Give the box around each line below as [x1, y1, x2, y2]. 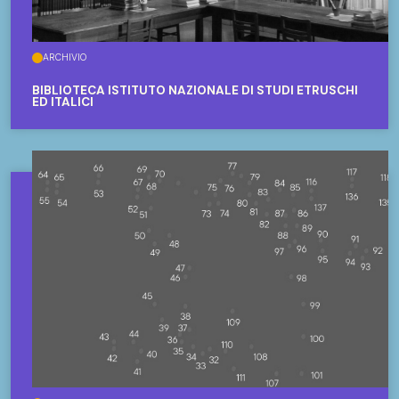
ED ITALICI [32, 94, 94, 110]
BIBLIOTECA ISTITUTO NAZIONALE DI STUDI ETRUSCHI [32, 82, 358, 98]
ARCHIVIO [43, 51, 86, 63]
